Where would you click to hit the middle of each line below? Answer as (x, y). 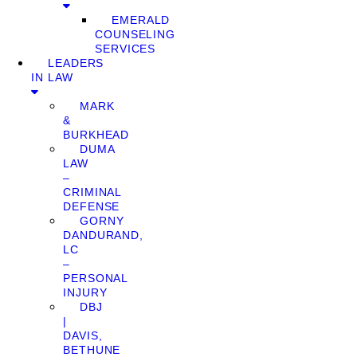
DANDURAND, (104, 235)
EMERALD (141, 20)
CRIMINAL (92, 192)
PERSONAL (96, 278)
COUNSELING (135, 34)
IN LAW (52, 77)
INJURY (85, 292)
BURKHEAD (96, 135)
